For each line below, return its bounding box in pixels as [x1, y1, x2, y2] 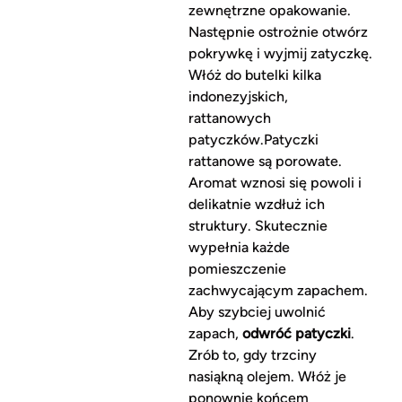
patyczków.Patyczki [188, 131, 319, 149]
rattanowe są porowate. [188, 153, 342, 170]
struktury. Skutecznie [188, 217, 328, 235]
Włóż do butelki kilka [188, 66, 321, 84]
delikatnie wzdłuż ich [188, 196, 325, 214]
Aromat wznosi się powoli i [188, 174, 362, 192]
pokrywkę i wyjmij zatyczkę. [188, 45, 372, 63]
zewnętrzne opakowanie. [188, 2, 351, 20]
